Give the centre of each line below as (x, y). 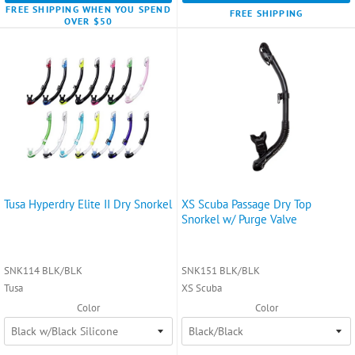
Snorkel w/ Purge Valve (239, 219)
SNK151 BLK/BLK (221, 270)
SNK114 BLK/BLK (43, 270)
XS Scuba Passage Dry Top (246, 204)
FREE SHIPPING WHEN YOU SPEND (88, 9)
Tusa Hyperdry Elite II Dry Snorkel (88, 204)
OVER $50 (88, 21)
